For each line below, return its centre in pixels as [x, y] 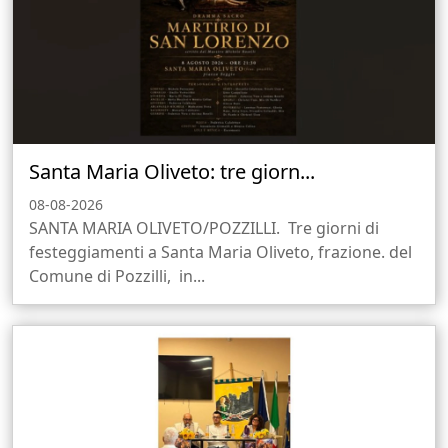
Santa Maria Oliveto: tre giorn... [172, 171]
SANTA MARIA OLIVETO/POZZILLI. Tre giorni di [204, 227]
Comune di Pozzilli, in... [117, 275]
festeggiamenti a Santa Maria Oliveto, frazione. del [220, 251]
